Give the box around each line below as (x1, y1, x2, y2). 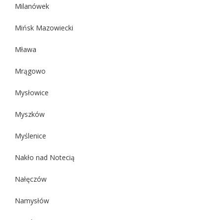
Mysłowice (15, 87, 49, 97)
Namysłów (15, 195, 49, 205)
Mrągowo (15, 66, 46, 76)
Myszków (15, 109, 45, 119)
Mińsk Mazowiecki (15, 23, 73, 32)
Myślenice (15, 131, 46, 140)
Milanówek (15, 1, 49, 11)
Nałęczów (15, 174, 47, 184)
